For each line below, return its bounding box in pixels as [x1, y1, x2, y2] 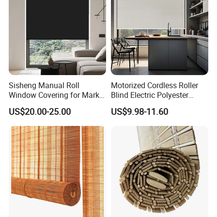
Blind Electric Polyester [110, 90, 188, 101]
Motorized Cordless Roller [110, 80, 198, 91]
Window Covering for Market [9, 90, 106, 101]
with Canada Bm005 [9, 99, 79, 110]
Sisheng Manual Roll [9, 80, 80, 91]
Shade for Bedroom [110, 99, 177, 110]
